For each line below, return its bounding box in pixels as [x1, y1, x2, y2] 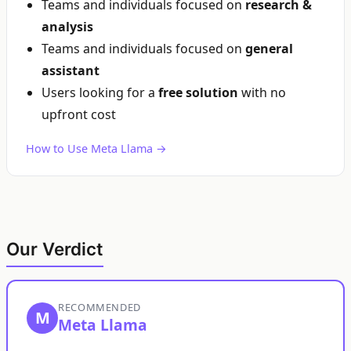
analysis [42, 18, 93, 35]
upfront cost [42, 106, 116, 123]
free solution [158, 84, 238, 101]
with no [238, 84, 286, 101]
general [245, 40, 293, 57]
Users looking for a [42, 84, 158, 101]
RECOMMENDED [58, 300, 142, 314]
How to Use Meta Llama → [26, 141, 167, 156]
